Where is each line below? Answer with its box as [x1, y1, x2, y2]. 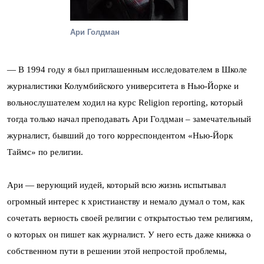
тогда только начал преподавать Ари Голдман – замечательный [7, 114, 251, 124]
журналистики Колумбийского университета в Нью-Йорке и [7, 81, 239, 91]
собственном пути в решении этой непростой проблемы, [7, 246, 227, 256]
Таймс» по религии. [7, 147, 83, 157]
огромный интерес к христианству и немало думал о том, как [7, 197, 245, 207]
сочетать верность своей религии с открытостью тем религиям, [7, 213, 253, 223]
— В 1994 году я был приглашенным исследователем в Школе [7, 65, 247, 75]
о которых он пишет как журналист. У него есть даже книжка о [7, 230, 251, 240]
